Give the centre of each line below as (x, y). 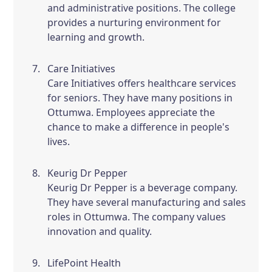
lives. (59, 141)
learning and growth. (96, 37)
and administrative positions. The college (142, 8)
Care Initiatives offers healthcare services (142, 83)
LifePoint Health (84, 263)
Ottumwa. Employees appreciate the (131, 112)
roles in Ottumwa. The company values (137, 217)
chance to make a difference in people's (139, 127)
